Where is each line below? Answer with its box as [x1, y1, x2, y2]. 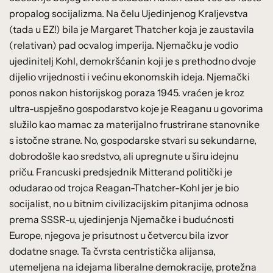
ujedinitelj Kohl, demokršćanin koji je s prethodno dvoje [9, 54, 256, 67]
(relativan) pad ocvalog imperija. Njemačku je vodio [9, 38, 238, 51]
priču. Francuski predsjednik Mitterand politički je [9, 165, 232, 178]
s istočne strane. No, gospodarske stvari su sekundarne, [9, 133, 257, 146]
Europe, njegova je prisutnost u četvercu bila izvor [9, 229, 229, 241]
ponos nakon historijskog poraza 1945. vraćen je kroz [9, 86, 244, 99]
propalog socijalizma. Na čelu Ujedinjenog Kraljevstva [9, 7, 248, 19]
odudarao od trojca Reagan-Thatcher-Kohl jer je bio [9, 181, 239, 194]
